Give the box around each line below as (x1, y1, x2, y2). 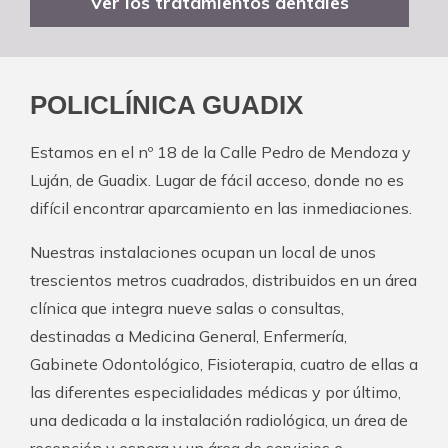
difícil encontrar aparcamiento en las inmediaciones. (30, 197, 412, 218)
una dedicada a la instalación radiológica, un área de (30, 409, 408, 430)
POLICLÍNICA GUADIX (30, 89, 303, 120)
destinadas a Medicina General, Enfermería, (30, 325, 347, 346)
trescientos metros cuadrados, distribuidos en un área (30, 269, 417, 290)
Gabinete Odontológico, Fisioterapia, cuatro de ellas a (30, 353, 418, 374)
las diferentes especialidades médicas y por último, (30, 381, 401, 402)
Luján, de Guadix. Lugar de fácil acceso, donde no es (30, 169, 404, 190)
